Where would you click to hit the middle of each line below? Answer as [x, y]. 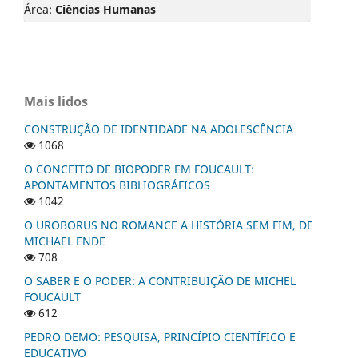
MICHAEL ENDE [65, 241]
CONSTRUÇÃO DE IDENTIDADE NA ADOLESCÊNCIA [159, 129]
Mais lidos [56, 101]
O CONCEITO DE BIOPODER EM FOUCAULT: [139, 169]
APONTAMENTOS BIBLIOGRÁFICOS [117, 185]
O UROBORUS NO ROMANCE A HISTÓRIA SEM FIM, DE [169, 225]
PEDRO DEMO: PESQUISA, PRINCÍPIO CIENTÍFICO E [160, 336]
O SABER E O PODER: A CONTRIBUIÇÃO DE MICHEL [160, 280]
